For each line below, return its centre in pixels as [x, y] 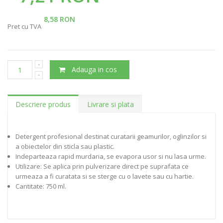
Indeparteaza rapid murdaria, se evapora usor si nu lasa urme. [111, 157]
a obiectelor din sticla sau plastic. [65, 147]
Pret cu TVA [24, 27]
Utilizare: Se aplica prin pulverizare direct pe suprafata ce [102, 167]
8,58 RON [59, 19]
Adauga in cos [95, 70]
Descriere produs [43, 105]
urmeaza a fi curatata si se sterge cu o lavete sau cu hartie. [105, 176]
